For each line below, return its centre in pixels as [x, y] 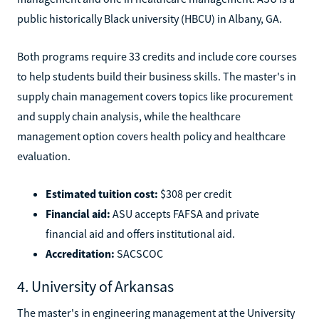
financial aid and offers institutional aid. [140, 233]
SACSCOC [139, 253]
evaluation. [44, 156]
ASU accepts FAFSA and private [185, 213]
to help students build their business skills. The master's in [157, 76]
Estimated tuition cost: [102, 193]
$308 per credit [195, 193]
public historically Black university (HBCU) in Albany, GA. [150, 18]
